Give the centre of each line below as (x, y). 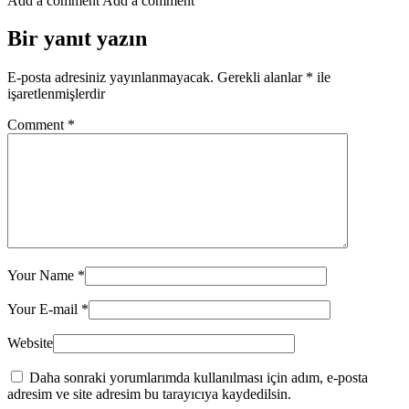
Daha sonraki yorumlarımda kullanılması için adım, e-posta (199, 378)
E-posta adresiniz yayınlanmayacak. (110, 78)
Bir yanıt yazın (77, 39)
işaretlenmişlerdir (56, 94)
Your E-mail (44, 309)
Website (30, 343)
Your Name (42, 276)
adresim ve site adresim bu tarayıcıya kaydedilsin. (149, 394)
